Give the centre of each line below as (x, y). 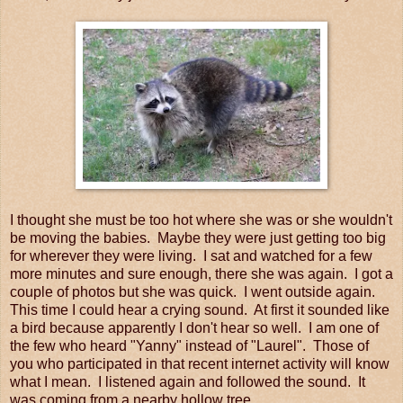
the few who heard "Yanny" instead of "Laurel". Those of (189, 345)
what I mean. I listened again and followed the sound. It (188, 381)
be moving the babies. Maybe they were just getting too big (198, 237)
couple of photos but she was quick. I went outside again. (194, 291)
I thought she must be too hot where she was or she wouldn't (201, 219)
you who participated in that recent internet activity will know (200, 363)
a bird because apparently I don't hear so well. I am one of (194, 327)
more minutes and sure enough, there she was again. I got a (201, 273)
